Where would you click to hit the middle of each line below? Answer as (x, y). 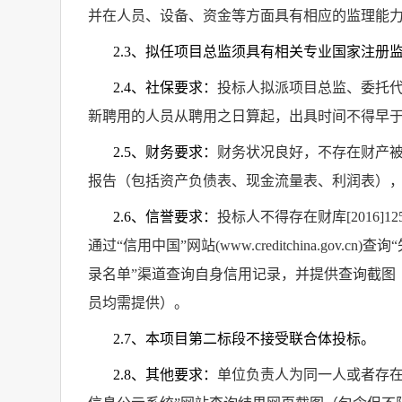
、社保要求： (174, 87)
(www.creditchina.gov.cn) (289, 245)
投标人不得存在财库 (282, 217)
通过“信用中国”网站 (152, 245)
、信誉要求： (174, 217)
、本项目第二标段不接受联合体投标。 (253, 339)
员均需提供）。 (138, 303)
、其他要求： (174, 375)
